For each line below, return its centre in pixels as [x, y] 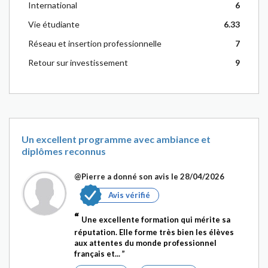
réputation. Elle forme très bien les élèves [154, 232]
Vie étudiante [54, 24]
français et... [98, 254]
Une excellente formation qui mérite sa [156, 220]
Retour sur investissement [78, 63]
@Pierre [90, 176]
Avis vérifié [129, 195]
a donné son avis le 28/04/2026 [165, 176]
